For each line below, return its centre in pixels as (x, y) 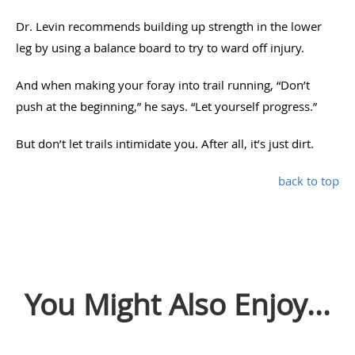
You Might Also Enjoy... (177, 304)
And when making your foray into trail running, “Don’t (163, 84)
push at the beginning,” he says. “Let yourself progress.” (166, 106)
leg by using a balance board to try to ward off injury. (160, 47)
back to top (309, 180)
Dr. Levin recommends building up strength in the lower (169, 26)
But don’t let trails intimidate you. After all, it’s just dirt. (165, 143)
